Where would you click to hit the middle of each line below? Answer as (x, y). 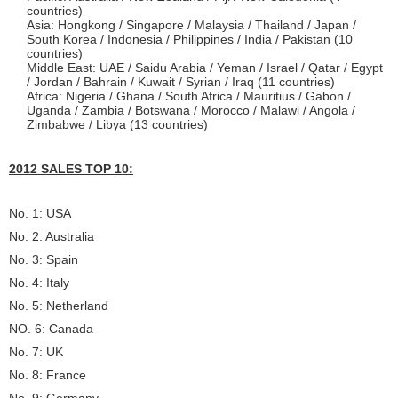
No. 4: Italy (39, 283)
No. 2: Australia (52, 236)
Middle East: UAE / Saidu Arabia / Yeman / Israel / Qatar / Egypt (205, 68)
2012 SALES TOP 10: (71, 169)
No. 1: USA (40, 213)
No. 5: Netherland (59, 306)
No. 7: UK (36, 352)
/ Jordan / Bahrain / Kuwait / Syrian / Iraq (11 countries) (181, 82)
